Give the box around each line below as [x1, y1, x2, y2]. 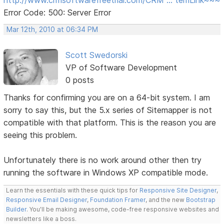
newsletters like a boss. [6, 214, 77, 222]
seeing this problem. [3, 129, 77, 140]
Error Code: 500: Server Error [3, 7, 111, 17]
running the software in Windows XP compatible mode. [3, 167, 208, 177]
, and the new [145, 195, 186, 203]
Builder [6, 205, 27, 213]
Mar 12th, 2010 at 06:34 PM [6, 25, 98, 33]
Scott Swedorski [65, 49, 127, 60]
